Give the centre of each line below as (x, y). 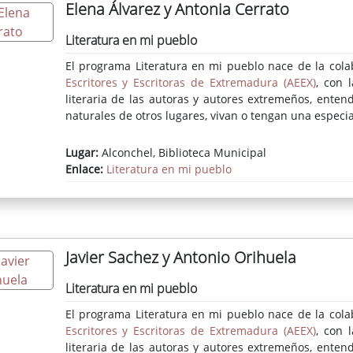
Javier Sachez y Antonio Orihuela (180, 258)
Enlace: (85, 169)
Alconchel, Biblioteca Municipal (182, 153)
